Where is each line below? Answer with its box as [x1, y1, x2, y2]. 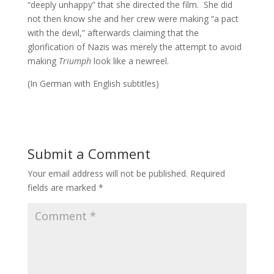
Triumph [58, 55, 94, 67]
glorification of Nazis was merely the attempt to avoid [27, 41, 242, 53]
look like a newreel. [93, 55, 169, 67]
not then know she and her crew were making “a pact [27, 13, 239, 25]
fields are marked [27, 182, 98, 194]
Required [190, 168, 225, 180]
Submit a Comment [27, 144, 150, 163]
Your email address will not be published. [27, 168, 188, 180]
